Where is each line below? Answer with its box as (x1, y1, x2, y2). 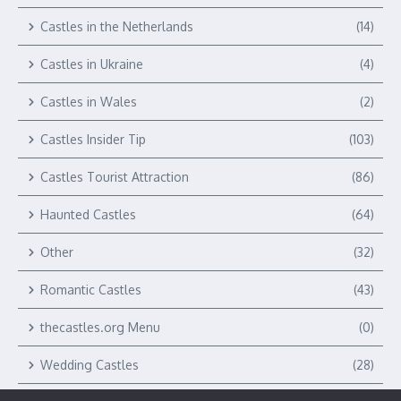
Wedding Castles (40, 357, 139, 372)
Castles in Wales (40, 94, 137, 109)
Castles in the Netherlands (40, 19, 193, 34)
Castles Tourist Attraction (40, 169, 189, 184)
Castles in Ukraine (40, 56, 143, 72)
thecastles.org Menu (40, 320, 160, 335)
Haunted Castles (40, 207, 136, 222)
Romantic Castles (40, 282, 141, 297)
